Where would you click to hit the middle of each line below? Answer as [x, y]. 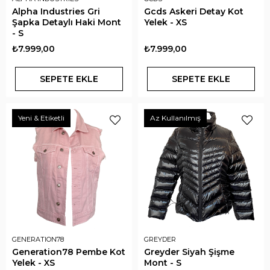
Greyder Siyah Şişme [189, 252]
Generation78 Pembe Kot [69, 252]
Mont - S [163, 263]
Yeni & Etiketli [41, 118]
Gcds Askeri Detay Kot [194, 11]
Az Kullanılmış [175, 118]
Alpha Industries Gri [56, 11]
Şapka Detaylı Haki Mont [67, 22]
